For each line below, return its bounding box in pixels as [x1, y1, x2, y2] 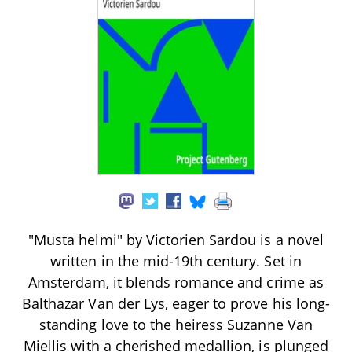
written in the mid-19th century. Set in [50, 251, 302, 270]
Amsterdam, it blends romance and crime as [28, 272, 324, 291]
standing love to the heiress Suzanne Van [39, 314, 313, 334]
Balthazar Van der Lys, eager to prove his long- [22, 293, 330, 313]
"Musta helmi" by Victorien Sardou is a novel [28, 229, 324, 249]
